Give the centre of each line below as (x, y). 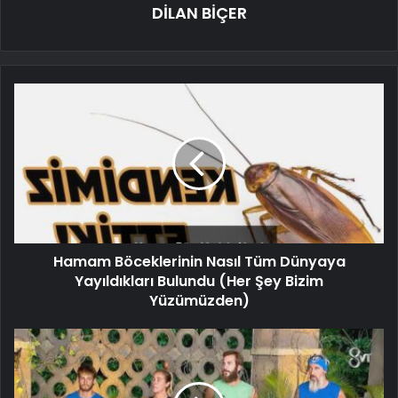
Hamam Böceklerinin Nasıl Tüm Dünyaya (199, 262)
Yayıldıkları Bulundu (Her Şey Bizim (199, 282)
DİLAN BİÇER (199, 13)
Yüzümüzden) (199, 301)
